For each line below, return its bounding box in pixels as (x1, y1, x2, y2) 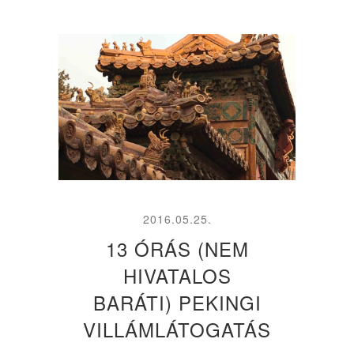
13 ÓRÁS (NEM (105, 234, 249, 262)
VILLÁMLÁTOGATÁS (83, 314, 271, 343)
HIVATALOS (122, 261, 232, 289)
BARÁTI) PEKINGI (92, 288, 262, 316)
